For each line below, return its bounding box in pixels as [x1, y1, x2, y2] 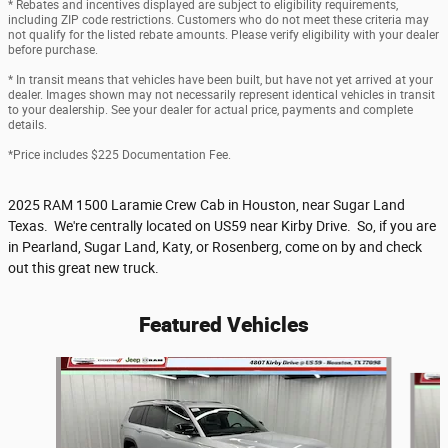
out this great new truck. [8, 260, 165, 277]
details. [8, 118, 47, 133]
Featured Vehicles [139, 310, 309, 339]
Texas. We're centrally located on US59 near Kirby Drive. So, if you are [8, 218, 436, 235]
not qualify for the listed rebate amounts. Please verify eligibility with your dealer [8, 28, 439, 43]
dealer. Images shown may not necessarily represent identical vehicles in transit [8, 88, 435, 103]
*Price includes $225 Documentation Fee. [8, 148, 231, 163]
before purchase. [8, 43, 98, 58]
